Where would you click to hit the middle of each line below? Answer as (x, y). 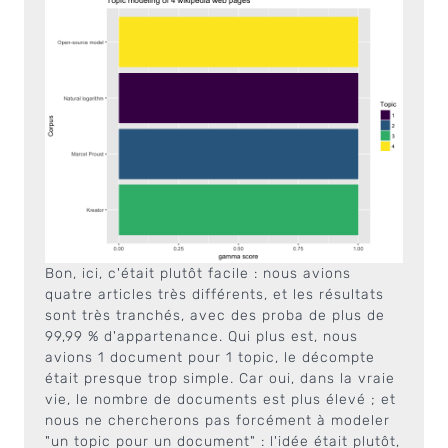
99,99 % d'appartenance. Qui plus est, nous (201, 336)
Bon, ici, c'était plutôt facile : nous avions (198, 273)
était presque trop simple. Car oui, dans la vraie (220, 378)
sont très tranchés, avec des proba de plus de (215, 315)
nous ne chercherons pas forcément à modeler (217, 420)
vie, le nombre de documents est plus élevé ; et (220, 399)
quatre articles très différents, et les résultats (214, 294)
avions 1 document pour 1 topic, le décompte (210, 357)
